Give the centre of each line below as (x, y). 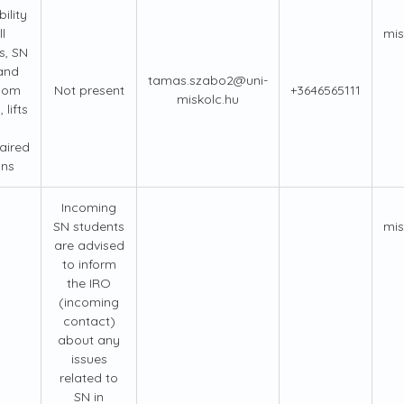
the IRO (89, 284)
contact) (89, 321)
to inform (89, 265)
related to (89, 378)
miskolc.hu (208, 100)
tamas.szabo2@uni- (208, 81)
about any (89, 340)
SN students (89, 227)
